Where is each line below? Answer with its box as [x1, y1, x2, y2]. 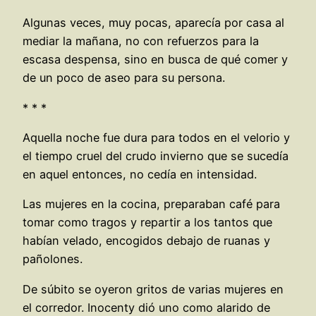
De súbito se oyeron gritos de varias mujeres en [23, 281, 284, 296]
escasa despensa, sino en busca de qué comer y [23, 52, 288, 67]
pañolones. [23, 252, 83, 267]
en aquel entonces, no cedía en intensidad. [23, 166, 257, 181]
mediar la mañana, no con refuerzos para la [23, 34, 259, 49]
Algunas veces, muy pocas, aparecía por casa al [23, 16, 284, 30]
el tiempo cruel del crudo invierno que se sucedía [23, 148, 288, 163]
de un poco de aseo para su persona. [23, 71, 225, 85]
